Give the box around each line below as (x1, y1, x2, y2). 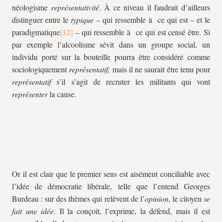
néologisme (12, 2, 51, 12)
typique (71, 14, 94, 25)
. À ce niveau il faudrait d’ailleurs (99, 2, 211, 12)
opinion (144, 193, 168, 204)
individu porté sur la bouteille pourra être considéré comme (12, 52, 210, 62)
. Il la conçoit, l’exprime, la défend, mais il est (54, 206, 211, 216)
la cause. (50, 89, 76, 99)
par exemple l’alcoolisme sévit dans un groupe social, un (12, 39, 210, 50)
